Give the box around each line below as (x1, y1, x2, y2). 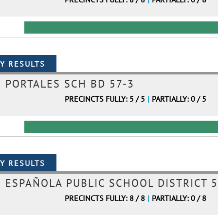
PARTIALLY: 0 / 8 (151, 193, 206, 203)
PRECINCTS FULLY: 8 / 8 (64, 193, 145, 203)
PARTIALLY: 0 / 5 (151, 94, 206, 104)
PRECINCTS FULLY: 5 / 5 (64, 94, 145, 104)
